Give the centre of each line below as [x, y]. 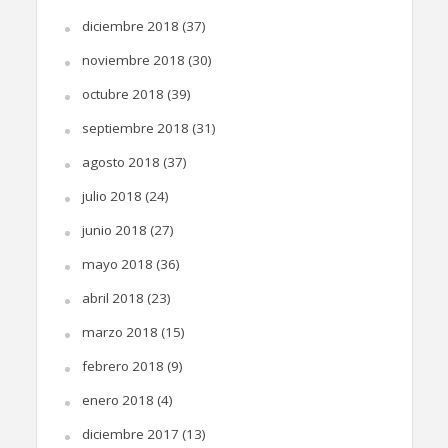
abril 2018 [112, 298]
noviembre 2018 [133, 60]
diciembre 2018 [130, 26]
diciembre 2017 [130, 434]
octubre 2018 [122, 94]
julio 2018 [111, 196]
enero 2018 [117, 400]
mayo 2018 [117, 264]
